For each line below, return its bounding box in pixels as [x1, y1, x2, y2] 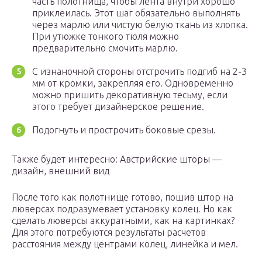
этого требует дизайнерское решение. [32, 101, 204, 112]
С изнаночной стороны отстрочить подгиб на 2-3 [32, 66, 247, 77]
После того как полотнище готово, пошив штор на [12, 192, 233, 203]
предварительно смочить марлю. [32, 43, 178, 54]
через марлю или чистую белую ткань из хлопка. [32, 19, 248, 30]
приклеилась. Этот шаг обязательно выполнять [32, 8, 240, 19]
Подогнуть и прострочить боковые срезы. [32, 125, 216, 136]
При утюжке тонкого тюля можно [32, 31, 179, 42]
